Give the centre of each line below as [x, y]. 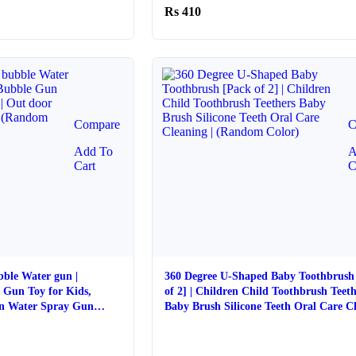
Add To [93, 151]
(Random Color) [204, 321]
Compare [97, 124]
